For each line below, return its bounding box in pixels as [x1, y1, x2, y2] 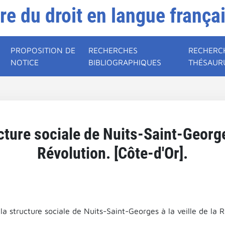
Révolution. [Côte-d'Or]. [37, 144, 188, 163]
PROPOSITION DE [11, 46, 76, 55]
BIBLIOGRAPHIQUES [88, 58, 162, 67]
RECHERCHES [88, 46, 138, 55]
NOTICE [11, 58, 39, 67]
